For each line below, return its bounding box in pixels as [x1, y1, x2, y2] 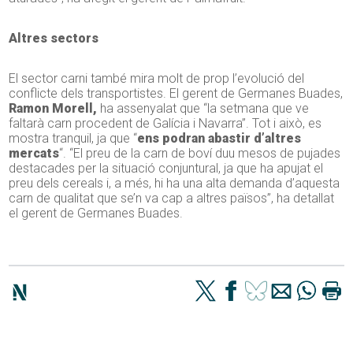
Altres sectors [9, 31, 99, 46]
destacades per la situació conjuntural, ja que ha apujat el [9, 161, 324, 176]
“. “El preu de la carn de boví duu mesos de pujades [59, 146, 341, 162]
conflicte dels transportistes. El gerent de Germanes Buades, [9, 86, 344, 102]
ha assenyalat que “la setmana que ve [97, 101, 310, 117]
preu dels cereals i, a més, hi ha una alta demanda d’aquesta [9, 176, 340, 191]
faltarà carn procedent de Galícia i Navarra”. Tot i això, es [9, 116, 322, 132]
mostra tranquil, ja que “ [9, 131, 138, 147]
